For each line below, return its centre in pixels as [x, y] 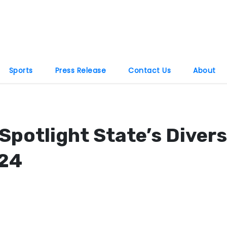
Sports [21, 70]
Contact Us [149, 70]
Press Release [80, 70]
